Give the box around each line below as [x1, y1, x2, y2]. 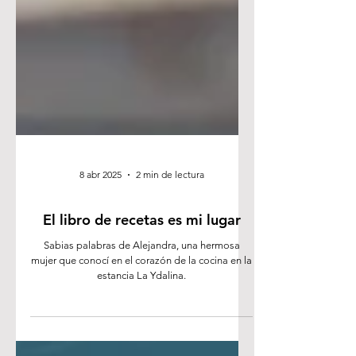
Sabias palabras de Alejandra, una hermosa [43, 325, 240, 337]
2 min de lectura [135, 254, 204, 266]
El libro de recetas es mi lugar [42, 296, 241, 315]
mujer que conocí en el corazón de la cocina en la [31, 340, 252, 352]
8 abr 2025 [79, 254, 122, 266]
